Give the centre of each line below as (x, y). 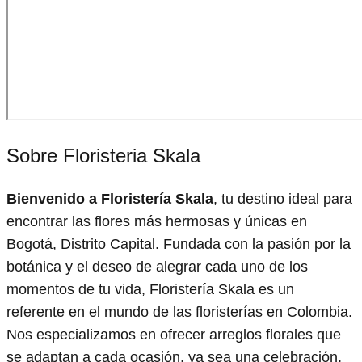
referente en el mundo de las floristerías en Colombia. (179, 311)
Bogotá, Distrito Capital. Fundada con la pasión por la (179, 244)
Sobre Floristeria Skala (103, 155)
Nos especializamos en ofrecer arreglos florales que (174, 334)
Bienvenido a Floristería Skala (110, 198)
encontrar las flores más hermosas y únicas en (157, 221)
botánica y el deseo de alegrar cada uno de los (157, 266)
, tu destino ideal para (283, 198)
